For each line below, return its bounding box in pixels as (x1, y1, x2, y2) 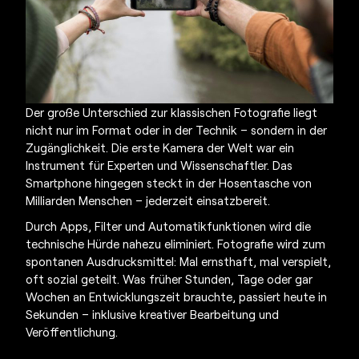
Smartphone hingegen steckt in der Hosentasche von (26, 175, 313, 190)
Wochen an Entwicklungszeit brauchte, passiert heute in (26, 288, 328, 304)
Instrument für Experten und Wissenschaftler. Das (26, 157, 293, 172)
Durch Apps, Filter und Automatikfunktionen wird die (26, 218, 312, 233)
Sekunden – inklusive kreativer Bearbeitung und (26, 306, 280, 321)
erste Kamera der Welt (131, 139, 254, 155)
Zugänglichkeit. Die (26, 139, 132, 155)
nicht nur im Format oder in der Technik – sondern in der (26, 122, 328, 137)
